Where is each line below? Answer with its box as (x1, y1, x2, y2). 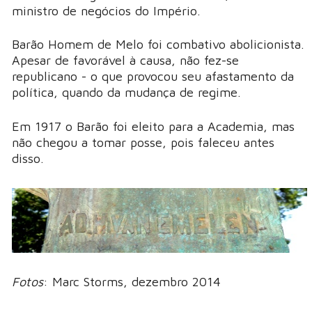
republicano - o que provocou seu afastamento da (12, 69, 294, 84)
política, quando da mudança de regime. (12, 85, 241, 100)
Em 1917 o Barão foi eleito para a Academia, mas (12, 119, 295, 134)
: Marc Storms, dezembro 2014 (43, 274, 221, 290)
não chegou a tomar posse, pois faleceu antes (12, 135, 274, 150)
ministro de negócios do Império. (12, 3, 201, 18)
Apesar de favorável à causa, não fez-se (12, 53, 239, 68)
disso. (12, 151, 44, 166)
